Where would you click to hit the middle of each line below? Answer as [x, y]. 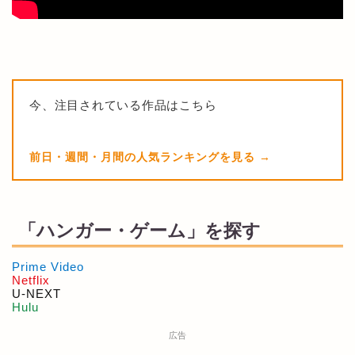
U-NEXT [36, 293]
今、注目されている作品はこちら [123, 105]
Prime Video [48, 266]
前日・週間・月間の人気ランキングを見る [144, 157]
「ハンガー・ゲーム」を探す [139, 230]
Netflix [31, 280]
